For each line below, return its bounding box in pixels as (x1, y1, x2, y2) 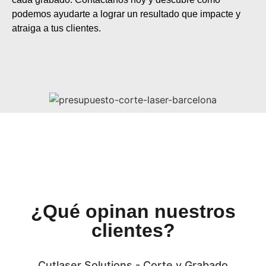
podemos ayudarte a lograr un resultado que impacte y (12, 8, 240, 19)
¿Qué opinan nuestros (30, 200, 236, 222)
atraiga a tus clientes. (12, 23, 101, 33)
